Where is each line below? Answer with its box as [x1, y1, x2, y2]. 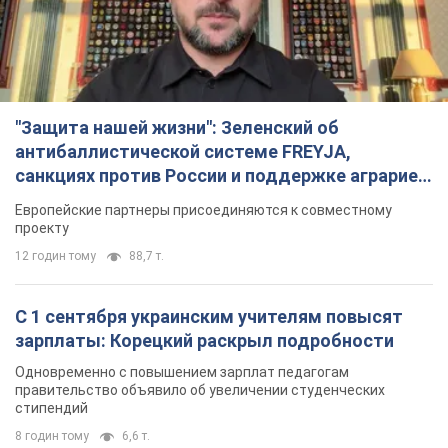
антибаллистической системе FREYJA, [15, 141, 351, 163]
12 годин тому [15, 249, 96, 264]
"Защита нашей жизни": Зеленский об [15, 117, 339, 139]
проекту [15, 220, 69, 237]
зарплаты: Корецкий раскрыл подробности [15, 330, 394, 352]
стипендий [15, 400, 88, 417]
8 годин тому [15, 429, 89, 444]
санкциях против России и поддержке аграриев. [15, 165, 433, 187]
